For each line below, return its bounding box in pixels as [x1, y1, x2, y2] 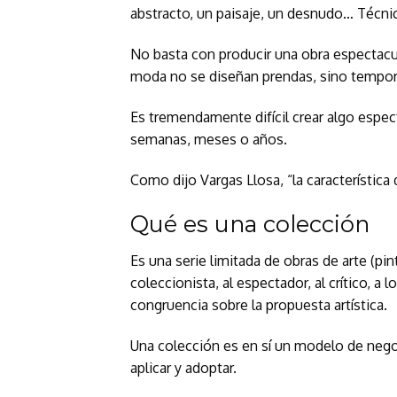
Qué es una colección [130, 210, 370, 238]
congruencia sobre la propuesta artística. [130, 296, 387, 315]
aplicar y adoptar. [130, 359, 237, 378]
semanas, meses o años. [130, 129, 287, 148]
